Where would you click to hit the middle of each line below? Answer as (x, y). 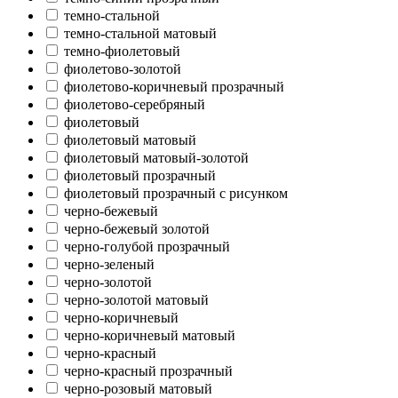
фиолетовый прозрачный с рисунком (176, 193)
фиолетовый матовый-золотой (156, 157)
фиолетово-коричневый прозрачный (174, 86)
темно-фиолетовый (122, 51)
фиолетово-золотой (123, 68)
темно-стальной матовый (140, 33)
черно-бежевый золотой (137, 228)
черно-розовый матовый (138, 388)
